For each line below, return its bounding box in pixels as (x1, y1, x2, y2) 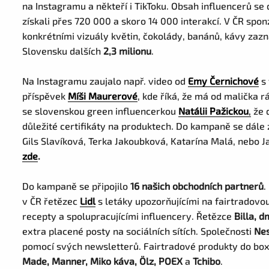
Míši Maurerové (68, 90, 138, 101)
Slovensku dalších (22, 45, 104, 56)
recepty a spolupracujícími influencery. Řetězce (22, 210, 235, 222)
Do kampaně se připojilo (22, 180, 131, 192)
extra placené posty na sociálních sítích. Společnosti (22, 225, 255, 237)
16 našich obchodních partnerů (130, 180, 264, 192)
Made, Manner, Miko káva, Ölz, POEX (22, 255, 186, 267)
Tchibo (193, 255, 221, 267)
